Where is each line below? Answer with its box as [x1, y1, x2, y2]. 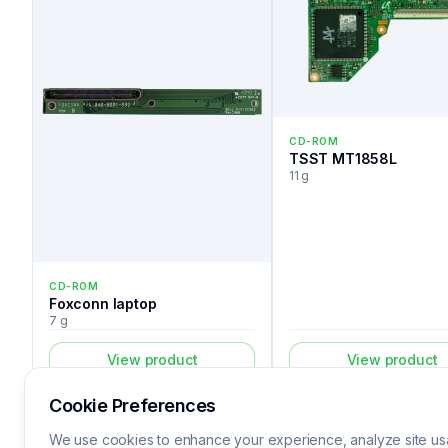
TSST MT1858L [289, 150, 397, 168]
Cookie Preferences [49, 395, 216, 416]
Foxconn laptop [49, 295, 157, 313]
